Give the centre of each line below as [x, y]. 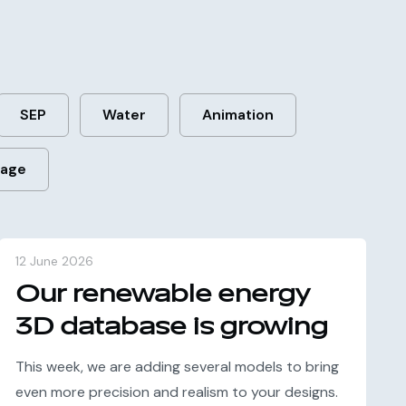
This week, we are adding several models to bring [177, 367]
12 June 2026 [54, 261]
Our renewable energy [162, 294]
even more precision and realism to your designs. [176, 392]
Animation [237, 115]
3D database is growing [171, 327]
